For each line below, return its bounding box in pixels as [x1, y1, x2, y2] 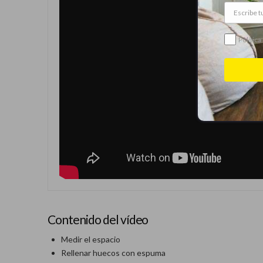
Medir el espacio [60, 234, 120, 244]
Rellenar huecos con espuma [60, 247, 166, 258]
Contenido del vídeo [47, 212, 149, 227]
